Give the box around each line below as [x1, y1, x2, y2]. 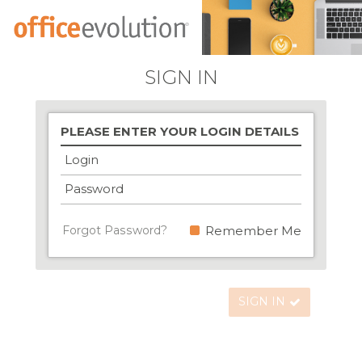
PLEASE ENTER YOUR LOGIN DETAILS [61, 124, 299, 140]
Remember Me [205, 222, 301, 238]
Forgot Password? [62, 222, 167, 238]
